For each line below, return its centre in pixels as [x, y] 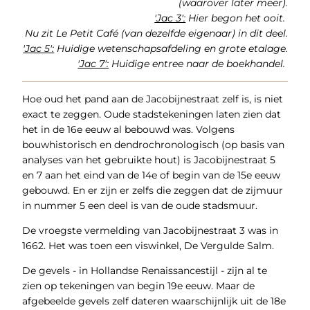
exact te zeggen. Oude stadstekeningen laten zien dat [151, 115]
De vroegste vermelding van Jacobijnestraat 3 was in [150, 231]
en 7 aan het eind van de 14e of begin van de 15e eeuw [151, 175]
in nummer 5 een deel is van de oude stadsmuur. [139, 206]
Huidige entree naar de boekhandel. [199, 63]
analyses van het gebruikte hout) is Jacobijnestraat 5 [148, 160]
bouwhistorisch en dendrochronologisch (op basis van [153, 145]
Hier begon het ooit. [237, 18]
